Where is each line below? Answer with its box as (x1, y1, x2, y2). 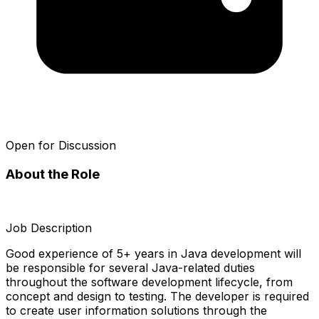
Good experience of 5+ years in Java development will (6, 246, 301, 261)
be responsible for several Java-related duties (6, 261, 255, 276)
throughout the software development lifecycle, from (6, 275, 293, 290)
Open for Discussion (6, 137, 116, 152)
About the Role (6, 165, 100, 182)
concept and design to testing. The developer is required (6, 289, 309, 304)
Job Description (6, 221, 92, 236)
